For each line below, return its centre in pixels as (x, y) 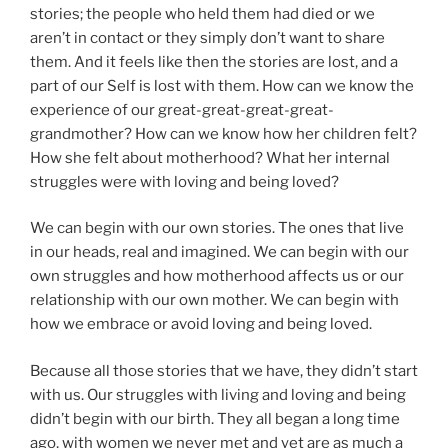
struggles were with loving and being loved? (184, 181)
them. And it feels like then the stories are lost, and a (214, 61)
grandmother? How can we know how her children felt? (223, 133)
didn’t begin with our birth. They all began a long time (215, 418)
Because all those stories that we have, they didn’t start (224, 370)
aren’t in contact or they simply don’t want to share (207, 37)
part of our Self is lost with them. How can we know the (222, 85)
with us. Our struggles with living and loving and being (218, 394)
